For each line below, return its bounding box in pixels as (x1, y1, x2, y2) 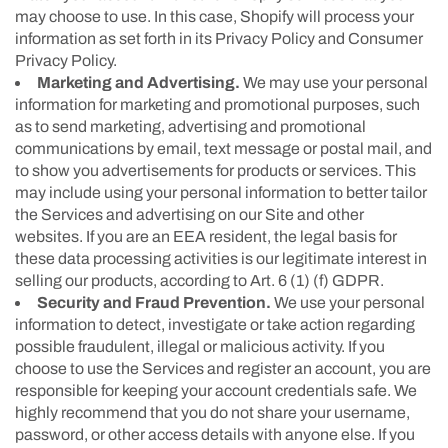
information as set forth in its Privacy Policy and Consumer (15, 29, 423, 47)
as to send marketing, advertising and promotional (15, 117, 366, 135)
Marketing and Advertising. (37, 73, 240, 91)
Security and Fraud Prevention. (37, 293, 271, 311)
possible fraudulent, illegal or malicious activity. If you (15, 337, 385, 355)
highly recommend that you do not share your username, (15, 403, 410, 421)
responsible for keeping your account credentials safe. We (15, 381, 417, 399)
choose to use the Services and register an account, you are (15, 359, 431, 377)
